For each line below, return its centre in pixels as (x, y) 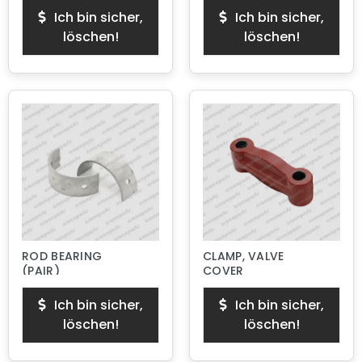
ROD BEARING (62, 256)
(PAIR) (41, 271)
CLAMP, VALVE (244, 256)
